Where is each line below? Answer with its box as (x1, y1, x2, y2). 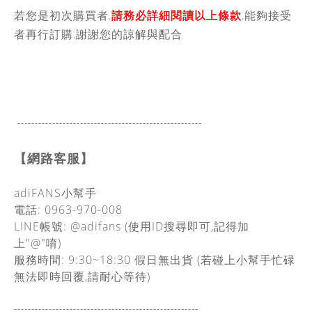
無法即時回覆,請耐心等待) (14, 269, 154, 284)
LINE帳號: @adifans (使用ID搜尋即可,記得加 (14, 219, 249, 234)
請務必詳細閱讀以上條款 (111, 9, 242, 22)
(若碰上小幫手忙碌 (194, 252, 295, 267)
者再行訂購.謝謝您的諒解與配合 (14, 28, 182, 41)
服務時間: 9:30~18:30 (14, 252, 134, 267)
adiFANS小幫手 (14, 185, 100, 201)
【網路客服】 (14, 150, 93, 166)
